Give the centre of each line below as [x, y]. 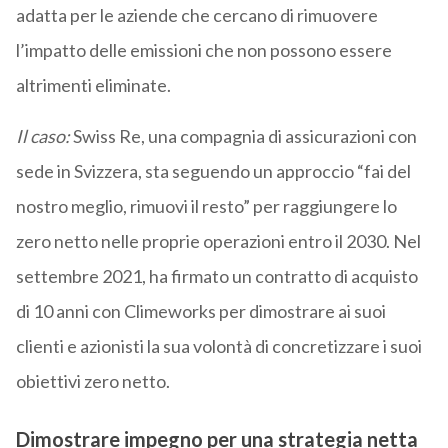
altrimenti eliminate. [93, 85]
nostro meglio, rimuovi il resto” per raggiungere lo [206, 206]
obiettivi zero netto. [92, 381]
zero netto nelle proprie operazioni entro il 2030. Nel [218, 241]
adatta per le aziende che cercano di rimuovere [196, 15]
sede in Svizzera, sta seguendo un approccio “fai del [213, 171]
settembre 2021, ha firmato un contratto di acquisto [216, 276]
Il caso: [44, 136]
